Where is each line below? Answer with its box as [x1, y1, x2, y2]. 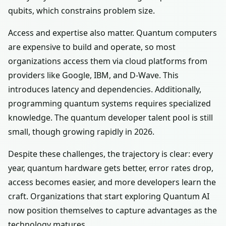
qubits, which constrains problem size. [8, 5, 155, 16]
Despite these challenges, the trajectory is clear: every [8, 148, 213, 159]
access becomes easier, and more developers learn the [8, 177, 216, 188]
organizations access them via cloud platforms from [8, 55, 207, 67]
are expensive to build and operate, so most [8, 41, 176, 52]
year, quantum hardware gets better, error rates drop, [8, 162, 213, 174]
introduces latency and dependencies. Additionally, [8, 84, 201, 95]
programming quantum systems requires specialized [8, 98, 211, 109]
